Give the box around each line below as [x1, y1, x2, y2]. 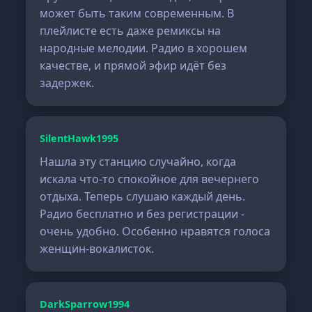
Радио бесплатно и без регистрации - [40, 206, 245, 221]
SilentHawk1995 [40, 132, 119, 145]
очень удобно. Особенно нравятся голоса [40, 224, 271, 239]
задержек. [40, 75, 95, 91]
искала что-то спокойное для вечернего [40, 171, 260, 187]
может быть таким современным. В [40, 6, 235, 21]
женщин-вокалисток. [40, 241, 155, 256]
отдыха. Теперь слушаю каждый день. [40, 189, 246, 204]
